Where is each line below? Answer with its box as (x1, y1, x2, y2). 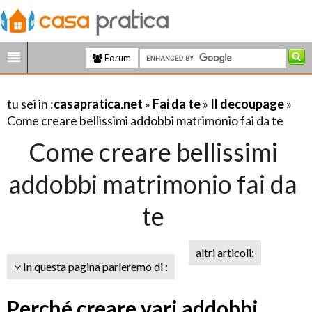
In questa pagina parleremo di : (21, 260, 168, 273)
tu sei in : (7, 96, 54, 111)
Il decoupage (210, 96, 286, 111)
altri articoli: (196, 246, 254, 259)
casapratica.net (54, 96, 143, 111)
